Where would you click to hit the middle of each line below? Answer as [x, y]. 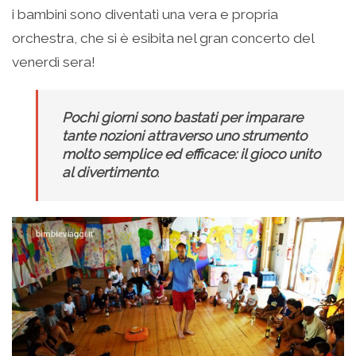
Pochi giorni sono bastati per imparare [182, 117]
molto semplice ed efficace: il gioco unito [191, 154]
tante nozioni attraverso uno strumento [184, 135]
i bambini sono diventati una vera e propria [145, 14]
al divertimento [110, 172]
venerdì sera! [54, 62]
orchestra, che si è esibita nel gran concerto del [163, 38]
